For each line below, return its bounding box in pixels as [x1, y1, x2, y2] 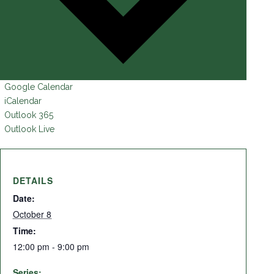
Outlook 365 [4, 110, 53, 120]
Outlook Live [4, 124, 54, 135]
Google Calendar [4, 82, 73, 92]
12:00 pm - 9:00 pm [13, 240, 89, 253]
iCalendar [4, 96, 42, 106]
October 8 [13, 208, 51, 221]
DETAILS [13, 174, 53, 187]
